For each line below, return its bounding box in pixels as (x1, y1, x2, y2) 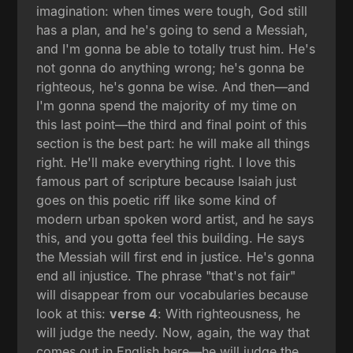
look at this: (36, 305, 110, 321)
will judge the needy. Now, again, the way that (36, 324, 310, 340)
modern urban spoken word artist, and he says (36, 210, 314, 227)
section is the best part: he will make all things (36, 135, 310, 151)
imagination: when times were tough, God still (36, 2, 308, 19)
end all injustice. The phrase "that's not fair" (36, 267, 296, 284)
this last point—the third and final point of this (36, 116, 307, 132)
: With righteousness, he (158, 305, 301, 321)
